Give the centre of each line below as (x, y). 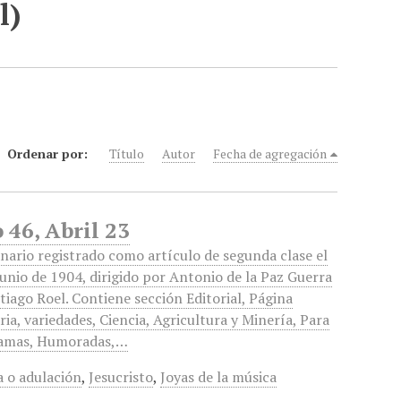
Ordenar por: (50, 154)
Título (127, 154)
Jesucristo (121, 377)
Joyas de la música (219, 377)
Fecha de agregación (270, 154)
